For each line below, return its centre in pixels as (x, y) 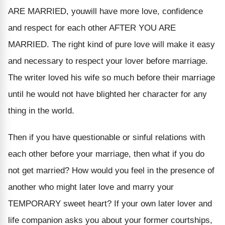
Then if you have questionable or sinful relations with (106, 137)
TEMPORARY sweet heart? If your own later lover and (110, 203)
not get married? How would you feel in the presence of (111, 170)
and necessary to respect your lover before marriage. (108, 61)
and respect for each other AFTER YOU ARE (92, 28)
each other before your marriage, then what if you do (106, 154)
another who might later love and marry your (91, 187)
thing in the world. (41, 110)
